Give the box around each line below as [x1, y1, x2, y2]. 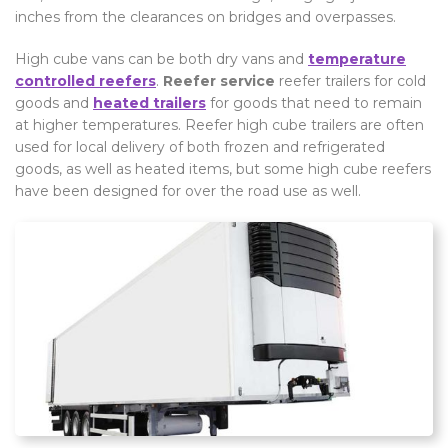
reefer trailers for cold [275, 71, 426, 90]
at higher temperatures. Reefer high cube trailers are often [15, 115, 424, 134]
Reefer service [163, 71, 275, 90]
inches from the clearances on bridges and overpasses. [15, 7, 396, 26]
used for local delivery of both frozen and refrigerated [15, 137, 385, 156]
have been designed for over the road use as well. [15, 181, 361, 200]
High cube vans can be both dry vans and [15, 49, 308, 68]
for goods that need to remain [206, 93, 422, 112]
